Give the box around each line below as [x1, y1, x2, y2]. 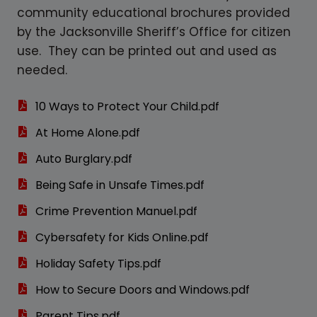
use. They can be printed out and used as [17, 42, 277, 59]
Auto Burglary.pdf [35, 151, 132, 167]
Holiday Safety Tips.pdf [35, 255, 161, 272]
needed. [17, 62, 67, 79]
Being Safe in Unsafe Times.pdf [35, 177, 204, 193]
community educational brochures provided [17, 4, 290, 21]
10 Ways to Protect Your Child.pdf [35, 98, 219, 115]
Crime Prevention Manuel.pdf [35, 203, 197, 219]
